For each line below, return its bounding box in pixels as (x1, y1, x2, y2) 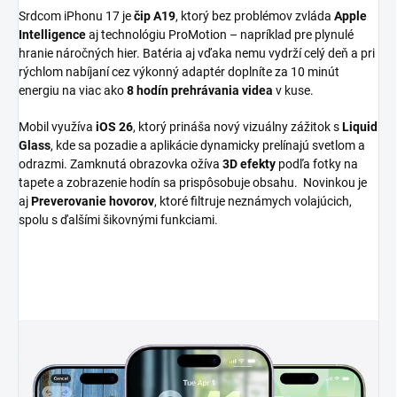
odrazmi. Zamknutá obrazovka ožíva (19, 156, 222, 171)
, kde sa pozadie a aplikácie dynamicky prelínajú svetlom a (51, 137, 365, 152)
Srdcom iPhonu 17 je (19, 8, 134, 23)
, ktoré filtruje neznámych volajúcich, (154, 193, 352, 208)
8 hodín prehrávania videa (127, 82, 273, 97)
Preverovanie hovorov (31, 193, 154, 208)
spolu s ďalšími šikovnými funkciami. (19, 212, 218, 227)
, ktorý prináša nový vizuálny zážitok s (133, 119, 342, 134)
